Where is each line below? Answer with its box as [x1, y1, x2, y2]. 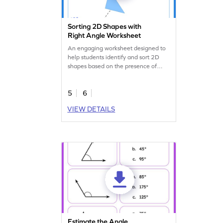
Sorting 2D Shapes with [68, 22, 142, 30]
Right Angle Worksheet [68, 31, 141, 39]
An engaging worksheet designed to [68, 44, 166, 52]
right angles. [68, 71, 102, 79]
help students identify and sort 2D [68, 53, 160, 61]
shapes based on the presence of [68, 62, 157, 70]
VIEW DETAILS [67, 105, 115, 113]
